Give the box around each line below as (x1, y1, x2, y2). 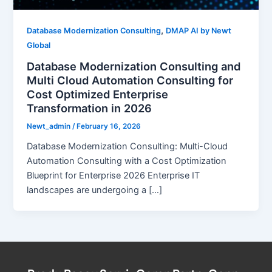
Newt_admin (27, 122, 73, 131)
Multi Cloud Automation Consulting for (27, 73, 234, 87)
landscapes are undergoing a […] (27, 185, 163, 196)
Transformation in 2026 (27, 101, 152, 115)
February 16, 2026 (76, 122, 141, 131)
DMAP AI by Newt (166, 25, 232, 35)
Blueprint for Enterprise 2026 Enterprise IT (27, 170, 200, 182)
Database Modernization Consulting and (27, 59, 241, 73)
